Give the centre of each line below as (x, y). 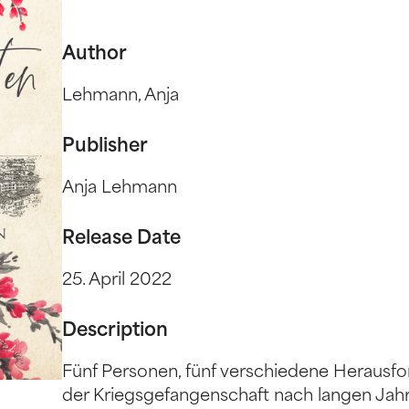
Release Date (122, 239)
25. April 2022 (117, 281)
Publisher (105, 147)
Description (115, 331)
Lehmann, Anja (121, 96)
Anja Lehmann (120, 189)
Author (95, 55)
